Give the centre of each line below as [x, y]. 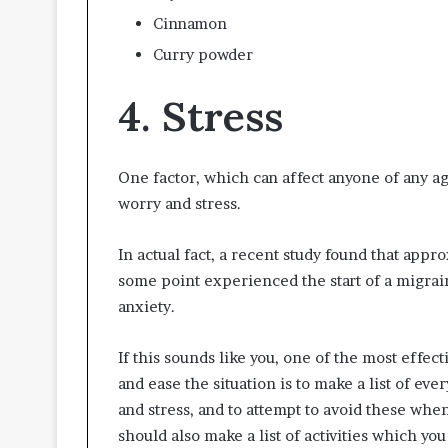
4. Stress [200, 115]
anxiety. [146, 307]
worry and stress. [179, 204]
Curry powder [203, 54]
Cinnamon [190, 23]
